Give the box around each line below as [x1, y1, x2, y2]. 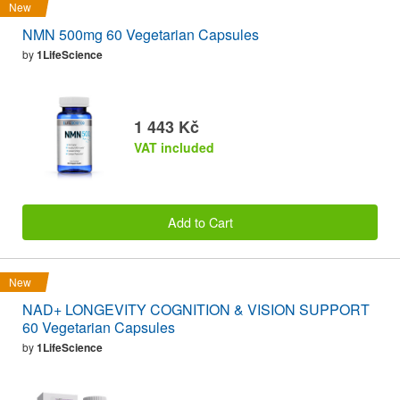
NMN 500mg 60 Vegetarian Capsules [22, 24, 259, 46]
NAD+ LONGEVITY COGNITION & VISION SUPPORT [22, 299, 370, 321]
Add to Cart [167, 212, 233, 232]
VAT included [134, 137, 214, 156]
